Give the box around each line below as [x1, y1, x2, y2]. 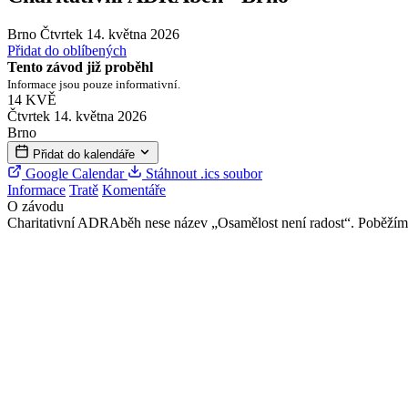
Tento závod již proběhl [7, 58, 153, 75]
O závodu [7, 198, 64, 214]
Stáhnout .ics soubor [142, 165, 262, 181]
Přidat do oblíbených [7, 42, 127, 58]
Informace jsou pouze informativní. [7, 76, 180, 91]
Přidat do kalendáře [33, 147, 138, 161]
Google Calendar [22, 165, 127, 181]
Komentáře [102, 181, 166, 198]
